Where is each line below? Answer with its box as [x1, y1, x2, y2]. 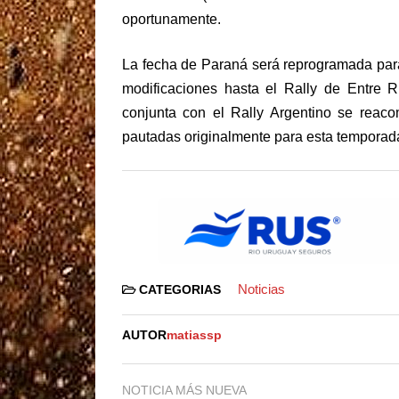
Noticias [237, 281, 285, 297]
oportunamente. [122, 11, 221, 27]
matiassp [167, 328, 222, 342]
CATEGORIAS [135, 282, 224, 297]
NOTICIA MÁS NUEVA [122, 382, 247, 397]
